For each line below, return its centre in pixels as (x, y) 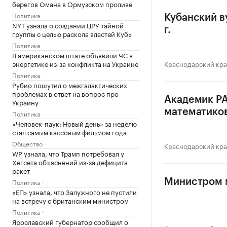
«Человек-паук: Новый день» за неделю (74, 123)
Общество (27, 143)
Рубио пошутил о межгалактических (70, 85)
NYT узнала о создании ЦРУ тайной (68, 25)
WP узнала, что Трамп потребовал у (68, 153)
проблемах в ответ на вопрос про (65, 93)
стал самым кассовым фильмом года (69, 132)
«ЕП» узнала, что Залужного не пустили (74, 192)
